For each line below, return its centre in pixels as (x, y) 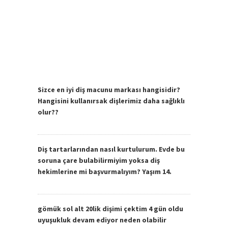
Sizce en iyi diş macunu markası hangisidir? (109, 89)
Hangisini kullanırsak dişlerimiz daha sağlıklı (111, 101)
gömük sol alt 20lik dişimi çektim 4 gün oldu (110, 208)
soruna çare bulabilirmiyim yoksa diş (99, 160)
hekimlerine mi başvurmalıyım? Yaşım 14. (105, 171)
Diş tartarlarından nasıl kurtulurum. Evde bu (111, 149)
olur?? (48, 112)
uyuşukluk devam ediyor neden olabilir (102, 220)
